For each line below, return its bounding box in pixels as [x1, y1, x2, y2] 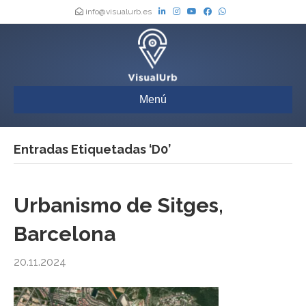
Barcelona [14, 222, 115, 247]
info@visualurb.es [83, 7, 154, 16]
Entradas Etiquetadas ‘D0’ [14, 142, 171, 157]
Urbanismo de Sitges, [14, 193, 223, 218]
